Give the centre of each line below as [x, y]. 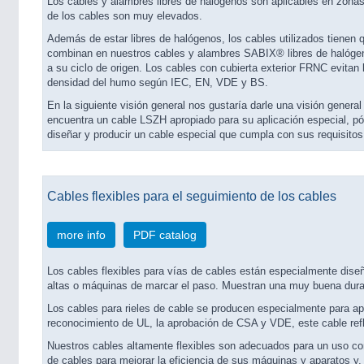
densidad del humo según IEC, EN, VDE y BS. [158, 83]
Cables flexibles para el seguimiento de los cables [192, 196]
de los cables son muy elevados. [125, 16]
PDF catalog [165, 235]
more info [81, 235]
